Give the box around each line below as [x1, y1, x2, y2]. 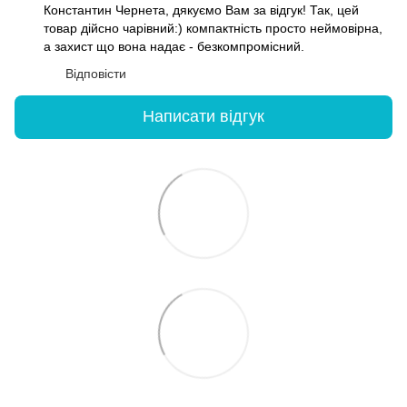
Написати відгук [143, 107, 264, 126]
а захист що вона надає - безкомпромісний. [44, 38, 304, 54]
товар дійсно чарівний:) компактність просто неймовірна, [44, 20, 382, 35]
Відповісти [65, 65, 126, 81]
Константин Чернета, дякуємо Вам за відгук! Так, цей [44, 2, 359, 17]
